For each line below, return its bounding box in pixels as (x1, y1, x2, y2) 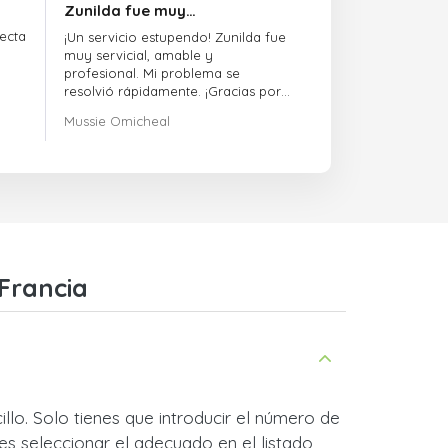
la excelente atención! (64, 101, 202, 117)
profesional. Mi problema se (64, 65, 241, 81)
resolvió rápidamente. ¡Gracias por (64, 83, 282, 99)
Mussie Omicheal (64, 113, 171, 129)
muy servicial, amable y (64, 47, 214, 63)
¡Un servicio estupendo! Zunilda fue (64, 29, 287, 45)
